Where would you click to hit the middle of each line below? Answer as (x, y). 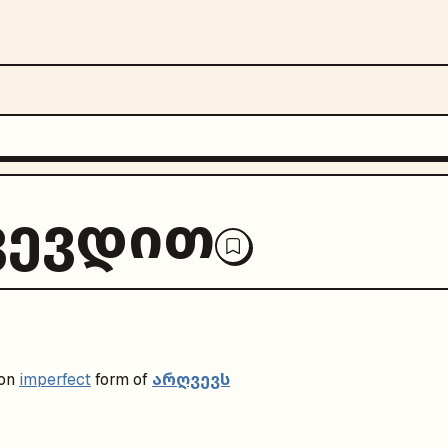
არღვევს (191, 379)
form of (121, 379)
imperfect (55, 379)
